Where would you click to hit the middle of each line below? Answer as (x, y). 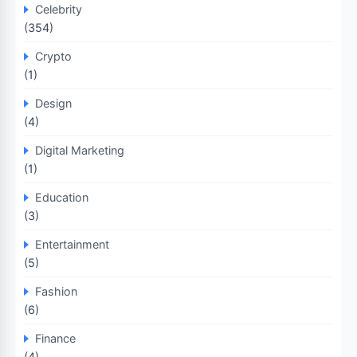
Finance (55, 338)
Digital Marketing (80, 150)
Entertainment (72, 244)
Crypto (53, 56)
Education (62, 197)
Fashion (56, 291)
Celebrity (59, 9)
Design (53, 103)
